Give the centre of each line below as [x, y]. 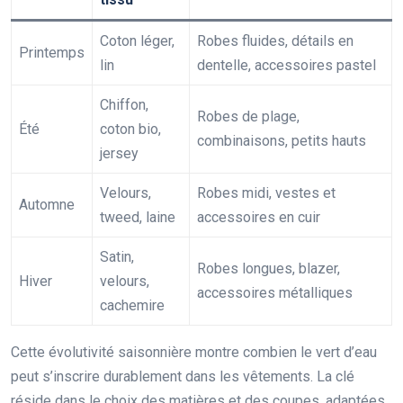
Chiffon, [124, 105]
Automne [47, 205]
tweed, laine [138, 218]
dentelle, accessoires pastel [287, 66]
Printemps [52, 53]
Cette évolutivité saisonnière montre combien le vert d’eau [194, 353]
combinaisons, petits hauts [282, 141]
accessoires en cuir [259, 218]
